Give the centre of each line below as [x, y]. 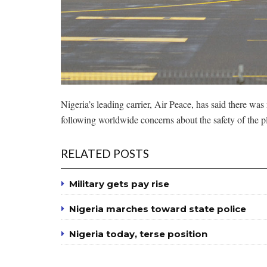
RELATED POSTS [105, 154]
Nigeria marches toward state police [158, 209]
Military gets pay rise [119, 184]
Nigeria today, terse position [138, 234]
